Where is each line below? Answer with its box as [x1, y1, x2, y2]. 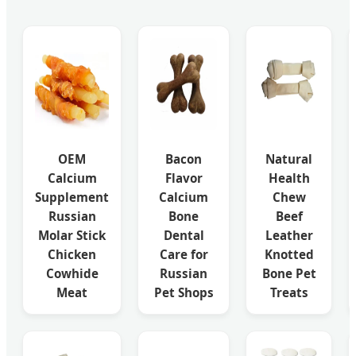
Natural [265, 150, 312, 167]
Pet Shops [153, 284, 214, 300]
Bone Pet [261, 265, 316, 281]
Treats [269, 284, 308, 300]
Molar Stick [38, 226, 106, 243]
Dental [163, 226, 204, 243]
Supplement [35, 188, 109, 205]
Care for [159, 246, 208, 262]
